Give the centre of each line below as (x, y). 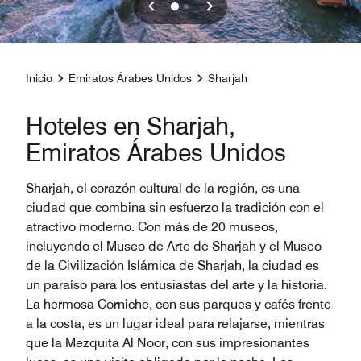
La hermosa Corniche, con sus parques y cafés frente (178, 304)
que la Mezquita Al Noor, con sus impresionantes (168, 342)
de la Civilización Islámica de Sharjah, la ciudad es (172, 265)
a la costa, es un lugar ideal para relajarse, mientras (175, 323)
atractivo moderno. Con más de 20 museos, (152, 226)
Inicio (39, 78)
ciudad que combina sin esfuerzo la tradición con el (175, 207)
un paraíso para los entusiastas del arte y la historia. (176, 284)
